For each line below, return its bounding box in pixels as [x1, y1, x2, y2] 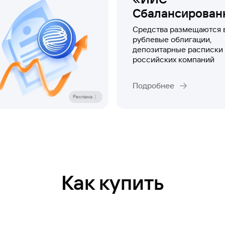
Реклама [73, 94, 92, 99]
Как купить [61, 171, 164, 195]
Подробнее [133, 81, 174, 90]
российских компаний [133, 55, 214, 64]
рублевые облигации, [133, 35, 212, 44]
